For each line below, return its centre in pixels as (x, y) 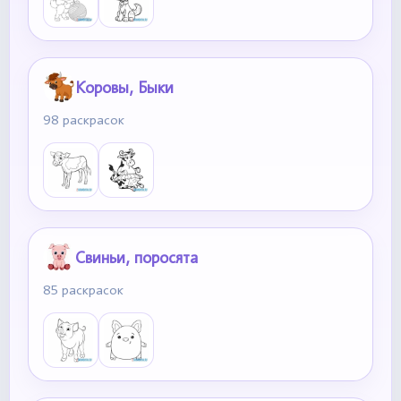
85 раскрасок (83, 290)
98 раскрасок (84, 120)
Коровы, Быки (124, 87)
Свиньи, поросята (137, 257)
